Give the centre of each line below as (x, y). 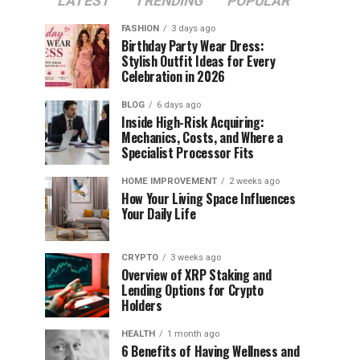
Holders (142, 305)
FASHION (140, 29)
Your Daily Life (159, 214)
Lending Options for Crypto (192, 290)
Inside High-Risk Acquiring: (193, 122)
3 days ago (193, 29)
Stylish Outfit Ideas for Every (198, 61)
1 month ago (193, 334)
